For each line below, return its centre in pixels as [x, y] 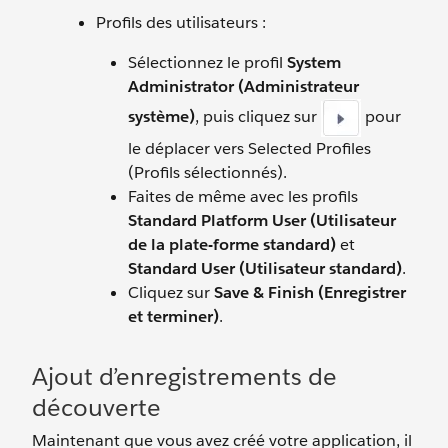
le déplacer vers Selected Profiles [249, 148]
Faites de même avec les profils [243, 196]
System [314, 62]
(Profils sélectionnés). [207, 172]
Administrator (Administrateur [243, 86]
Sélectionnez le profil [207, 62]
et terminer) [173, 316]
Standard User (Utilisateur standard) [265, 268]
